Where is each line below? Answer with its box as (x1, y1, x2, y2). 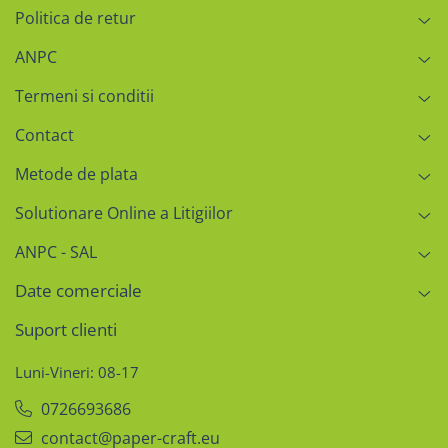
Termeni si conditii (15, 85, 154, 107)
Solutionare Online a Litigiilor (15, 202, 233, 224)
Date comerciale (15, 279, 142, 302)
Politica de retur (15, 7, 136, 29)
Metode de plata (15, 163, 138, 185)
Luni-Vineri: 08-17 (15, 362, 139, 382)
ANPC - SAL (15, 241, 97, 263)
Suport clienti (15, 318, 117, 341)
